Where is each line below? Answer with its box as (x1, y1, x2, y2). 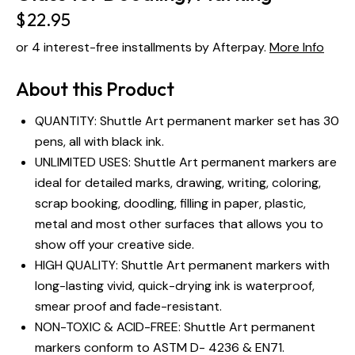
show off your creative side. (35, 236, 194, 254)
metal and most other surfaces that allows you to (35, 216, 323, 233)
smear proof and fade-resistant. (35, 298, 222, 315)
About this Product (16, 77, 174, 101)
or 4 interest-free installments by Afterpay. (16, 39, 269, 56)
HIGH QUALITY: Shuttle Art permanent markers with (35, 257, 330, 274)
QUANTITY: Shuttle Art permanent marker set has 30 (35, 113, 339, 130)
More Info (269, 39, 324, 56)
